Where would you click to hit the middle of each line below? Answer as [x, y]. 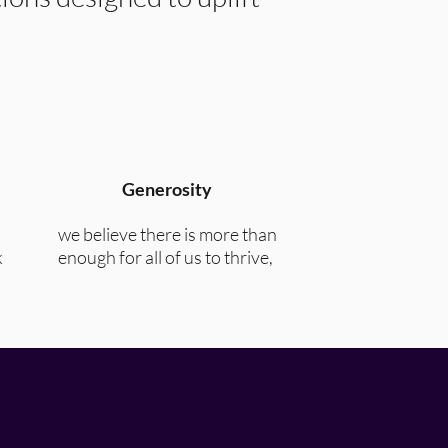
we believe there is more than [167, 234]
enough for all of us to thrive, [167, 257]
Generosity [167, 189]
